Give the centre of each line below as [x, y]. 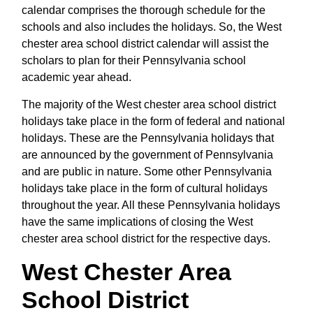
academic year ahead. [77, 77]
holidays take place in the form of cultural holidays [145, 188]
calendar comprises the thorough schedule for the [144, 10]
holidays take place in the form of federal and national [153, 121]
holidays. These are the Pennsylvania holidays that [148, 138]
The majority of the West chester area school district [149, 104]
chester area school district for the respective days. [146, 238]
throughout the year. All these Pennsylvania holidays [151, 205]
